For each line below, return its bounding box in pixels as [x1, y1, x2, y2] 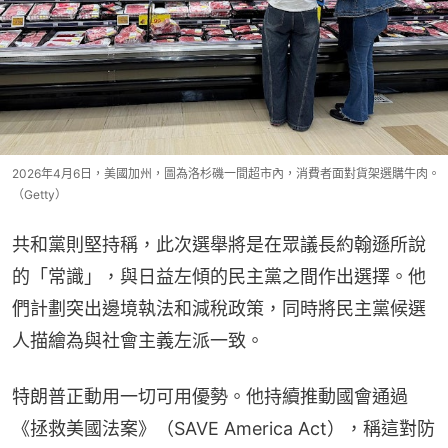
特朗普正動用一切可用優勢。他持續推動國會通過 [12, 386, 408, 408]
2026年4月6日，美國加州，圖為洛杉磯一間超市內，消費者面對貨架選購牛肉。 [12, 166, 440, 182]
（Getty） [12, 187, 67, 203]
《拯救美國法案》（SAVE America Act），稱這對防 [12, 418, 435, 440]
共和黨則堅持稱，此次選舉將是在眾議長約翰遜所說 [12, 234, 426, 256]
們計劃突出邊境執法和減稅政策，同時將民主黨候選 [12, 298, 426, 320]
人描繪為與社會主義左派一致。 [12, 330, 264, 352]
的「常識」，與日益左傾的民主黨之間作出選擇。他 [12, 266, 426, 288]
